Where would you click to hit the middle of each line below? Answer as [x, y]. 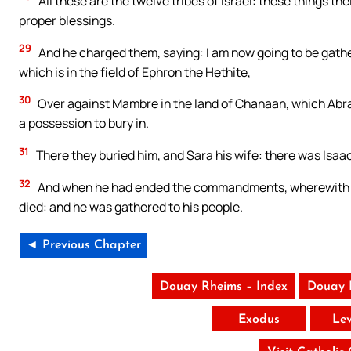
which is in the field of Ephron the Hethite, [135, 72]
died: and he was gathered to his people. [131, 207]
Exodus [259, 320]
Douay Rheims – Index [223, 287]
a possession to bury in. [84, 123]
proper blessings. [67, 20]
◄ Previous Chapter [83, 246]
